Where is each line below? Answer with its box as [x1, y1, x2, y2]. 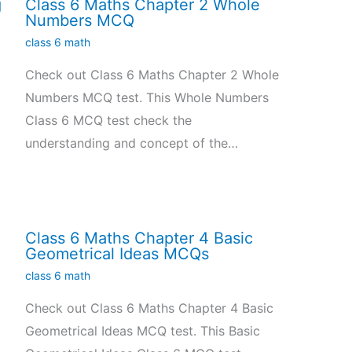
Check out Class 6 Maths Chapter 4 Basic [25, 299, 273, 316]
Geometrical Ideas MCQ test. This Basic [25, 322, 260, 339]
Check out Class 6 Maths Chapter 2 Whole [25, 67, 279, 83]
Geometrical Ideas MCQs [25, 244, 209, 263]
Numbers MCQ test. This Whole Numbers [25, 90, 269, 106]
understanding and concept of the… [25, 135, 238, 152]
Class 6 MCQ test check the [25, 112, 192, 129]
